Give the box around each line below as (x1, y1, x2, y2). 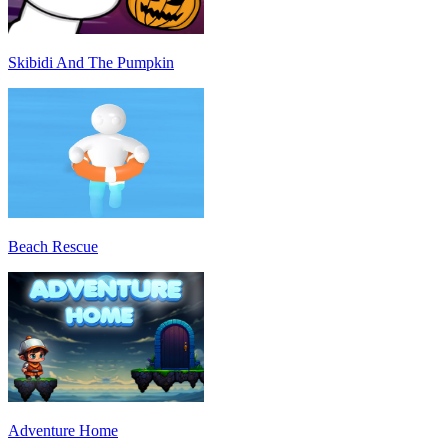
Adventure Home (8, 422, 118, 440)
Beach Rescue (8, 238, 98, 256)
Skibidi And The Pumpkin (8, 54, 174, 72)
